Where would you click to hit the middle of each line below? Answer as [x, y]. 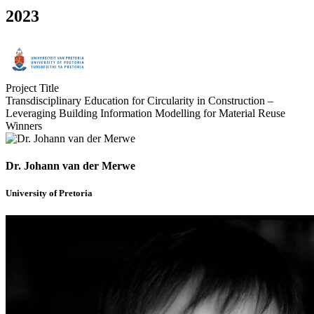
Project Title [32, 88]
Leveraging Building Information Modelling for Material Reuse [145, 113]
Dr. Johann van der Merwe [70, 166]
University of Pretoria [49, 193]
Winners [24, 126]
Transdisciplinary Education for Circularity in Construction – [139, 101]
